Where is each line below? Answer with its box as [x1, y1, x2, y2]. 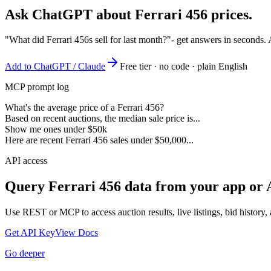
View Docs [55, 227, 98, 238]
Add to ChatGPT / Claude [5, 61, 105, 72]
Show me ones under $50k [5, 124, 107, 135]
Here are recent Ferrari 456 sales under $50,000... [5, 135, 194, 146]
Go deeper [5, 248, 45, 259]
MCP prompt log [5, 82, 69, 93]
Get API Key [5, 227, 55, 238]
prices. [207, 6, 252, 22]
